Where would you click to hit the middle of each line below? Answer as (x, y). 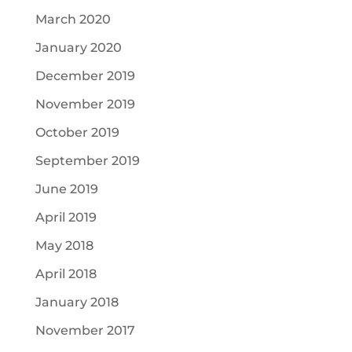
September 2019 (87, 161)
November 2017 (85, 331)
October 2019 (77, 133)
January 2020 (78, 48)
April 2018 (66, 274)
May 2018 (64, 246)
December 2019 (85, 76)
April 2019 (66, 218)
